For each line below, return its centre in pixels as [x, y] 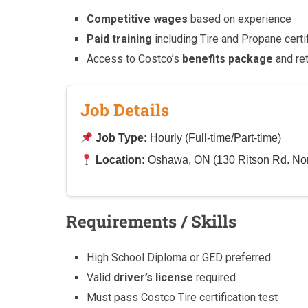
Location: [121, 160]
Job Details [125, 110]
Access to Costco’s [135, 59]
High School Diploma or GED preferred [179, 258]
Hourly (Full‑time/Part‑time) [214, 138]
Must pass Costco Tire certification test [183, 298]
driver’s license [154, 278]
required [215, 278]
